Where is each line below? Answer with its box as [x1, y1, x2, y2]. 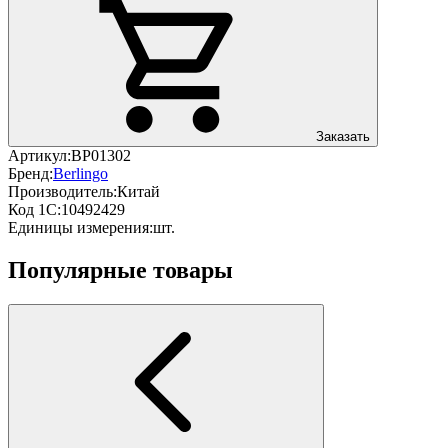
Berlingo [53, 164, 108, 182]
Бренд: [8, 164, 53, 182]
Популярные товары [8, 256, 233, 283]
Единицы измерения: [8, 218, 153, 236]
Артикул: [8, 146, 71, 164]
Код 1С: [8, 200, 61, 218]
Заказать [316, 128, 370, 144]
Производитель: [8, 182, 117, 200]
